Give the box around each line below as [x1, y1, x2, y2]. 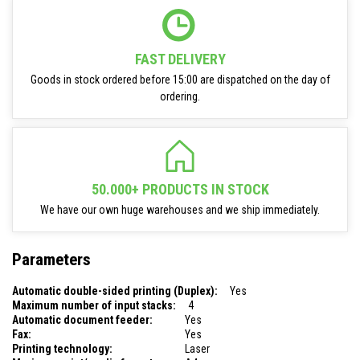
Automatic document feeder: [12, 313, 153, 326]
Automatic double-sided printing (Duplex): [12, 284, 218, 297]
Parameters [12, 250, 91, 270]
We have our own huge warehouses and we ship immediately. [40, 203, 320, 216]
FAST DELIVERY [134, 51, 226, 67]
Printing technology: [12, 342, 112, 355]
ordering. [160, 90, 200, 103]
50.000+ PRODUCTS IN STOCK [91, 181, 269, 198]
